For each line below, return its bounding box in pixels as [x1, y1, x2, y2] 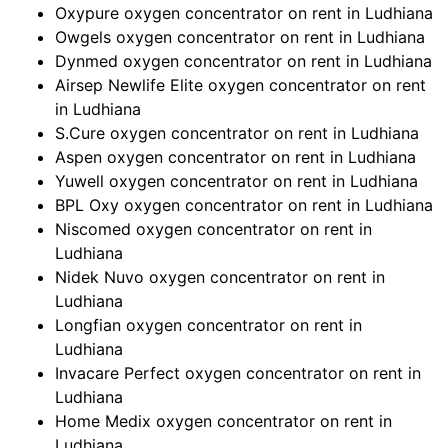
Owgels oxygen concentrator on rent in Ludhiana [55, 27, 425, 48]
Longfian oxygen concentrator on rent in [55, 315, 362, 336]
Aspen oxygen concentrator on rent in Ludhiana [55, 147, 416, 168]
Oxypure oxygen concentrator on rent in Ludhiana [55, 3, 433, 24]
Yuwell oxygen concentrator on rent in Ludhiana [55, 171, 418, 192]
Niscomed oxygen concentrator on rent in [55, 219, 372, 240]
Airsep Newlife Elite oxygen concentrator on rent [55, 75, 426, 96]
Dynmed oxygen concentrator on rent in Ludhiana [55, 51, 432, 72]
